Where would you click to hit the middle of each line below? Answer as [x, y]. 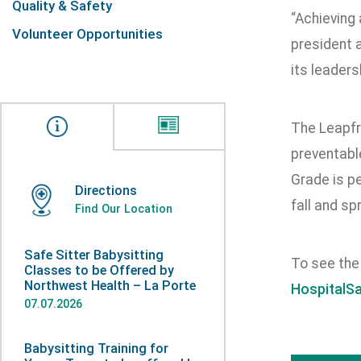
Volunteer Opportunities [87, 34]
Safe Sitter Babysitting [94, 255]
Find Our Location [124, 209]
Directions [106, 191]
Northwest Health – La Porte [110, 286]
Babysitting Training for [96, 349]
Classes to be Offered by [99, 270]
